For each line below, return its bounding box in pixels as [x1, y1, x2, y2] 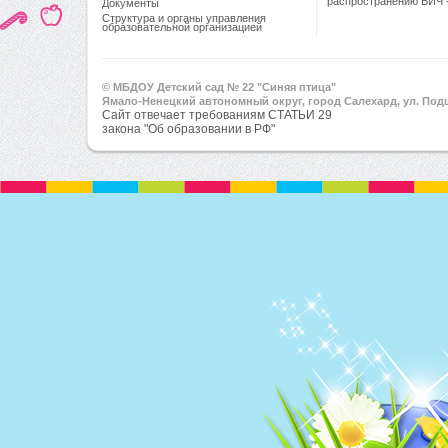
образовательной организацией [102, 21, 262, 41]
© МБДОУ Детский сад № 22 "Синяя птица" [102, 81, 336, 93]
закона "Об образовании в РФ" [102, 122, 275, 136]
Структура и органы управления [102, 12, 266, 24]
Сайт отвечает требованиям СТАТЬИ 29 [102, 108, 332, 122]
